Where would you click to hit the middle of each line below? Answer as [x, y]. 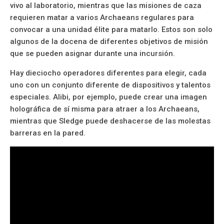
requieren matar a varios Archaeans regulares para [102, 18]
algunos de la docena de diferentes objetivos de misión [109, 42]
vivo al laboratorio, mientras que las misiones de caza [106, 6]
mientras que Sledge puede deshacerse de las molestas [110, 121]
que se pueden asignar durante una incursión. [92, 54]
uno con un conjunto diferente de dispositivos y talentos [110, 85]
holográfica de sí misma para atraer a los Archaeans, [105, 109]
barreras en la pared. [48, 133]
